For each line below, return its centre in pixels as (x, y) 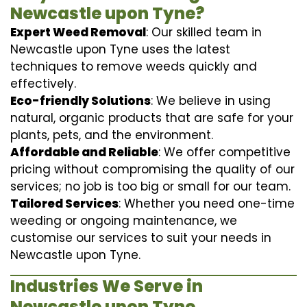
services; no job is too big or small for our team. (150, 186)
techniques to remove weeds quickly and (134, 66)
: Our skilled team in (204, 32)
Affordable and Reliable (84, 152)
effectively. (43, 83)
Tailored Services (64, 203)
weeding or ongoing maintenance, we (124, 220)
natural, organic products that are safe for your (152, 118)
